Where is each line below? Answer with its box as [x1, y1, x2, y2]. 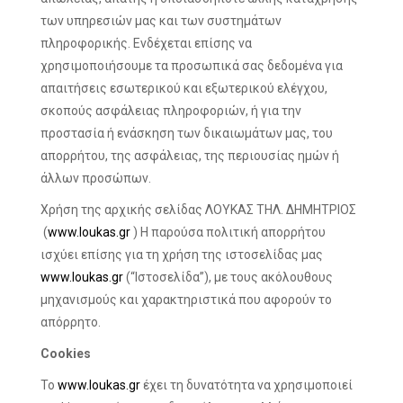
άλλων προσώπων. [40, 171, 151, 185]
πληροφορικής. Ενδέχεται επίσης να [40, 36, 252, 50]
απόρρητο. [40, 315, 101, 329]
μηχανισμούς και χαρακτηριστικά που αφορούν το [40, 292, 332, 307]
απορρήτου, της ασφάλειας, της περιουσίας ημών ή [40, 148, 339, 163]
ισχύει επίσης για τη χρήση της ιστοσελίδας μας [40, 247, 323, 262]
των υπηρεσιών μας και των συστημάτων [40, 13, 282, 28]
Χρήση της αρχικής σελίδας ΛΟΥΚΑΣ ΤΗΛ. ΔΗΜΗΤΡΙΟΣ [40, 202, 356, 217]
